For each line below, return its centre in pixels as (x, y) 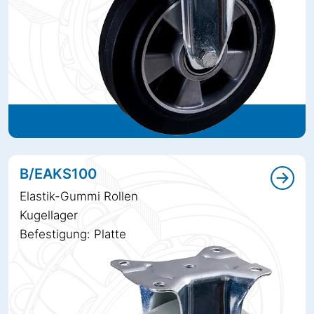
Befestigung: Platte (73, 234)
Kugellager (49, 215)
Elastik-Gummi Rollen (79, 196)
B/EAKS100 (58, 173)
